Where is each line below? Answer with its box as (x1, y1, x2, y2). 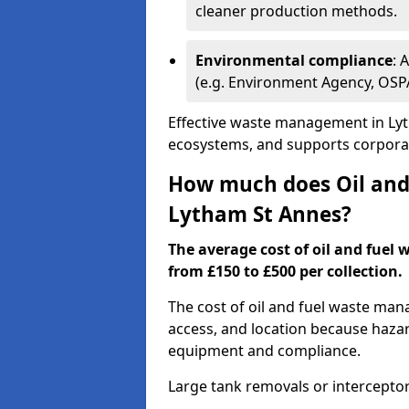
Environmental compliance (195, 50, 393, 70)
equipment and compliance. (168, 341, 361, 361)
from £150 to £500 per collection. (168, 261, 403, 281)
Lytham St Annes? (168, 200, 351, 228)
